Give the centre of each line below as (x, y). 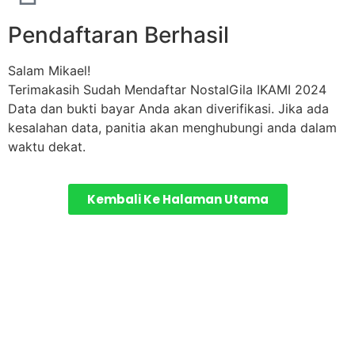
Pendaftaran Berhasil (118, 35)
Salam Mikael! (49, 71)
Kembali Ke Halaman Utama (177, 199)
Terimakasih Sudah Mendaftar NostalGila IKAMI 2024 (167, 90)
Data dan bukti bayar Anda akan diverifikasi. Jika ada (168, 109)
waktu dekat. (47, 147)
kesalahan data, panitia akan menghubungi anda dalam (172, 128)
